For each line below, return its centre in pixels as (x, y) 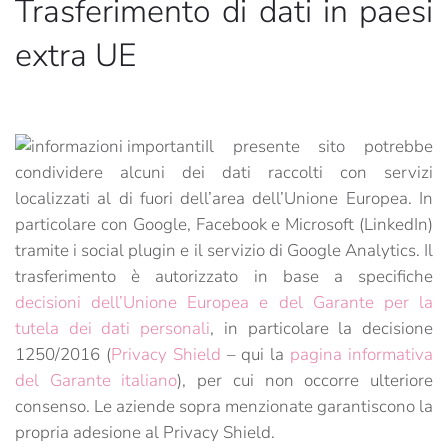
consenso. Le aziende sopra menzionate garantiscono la (224, 406)
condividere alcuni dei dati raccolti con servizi (224, 172)
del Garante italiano (96, 380)
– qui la (255, 354)
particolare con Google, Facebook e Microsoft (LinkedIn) (224, 224)
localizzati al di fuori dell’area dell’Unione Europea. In (224, 198)
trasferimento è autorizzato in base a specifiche (224, 276)
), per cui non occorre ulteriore (305, 380)
